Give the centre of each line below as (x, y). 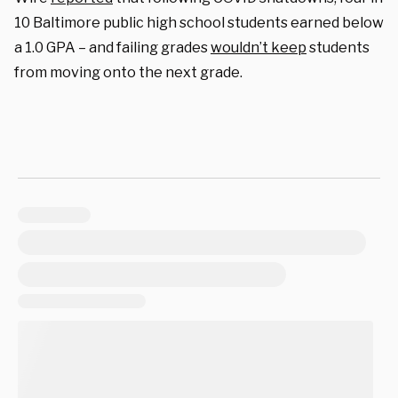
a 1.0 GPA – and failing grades (112, 47)
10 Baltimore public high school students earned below (199, 22)
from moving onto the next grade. (128, 72)
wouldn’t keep (259, 47)
